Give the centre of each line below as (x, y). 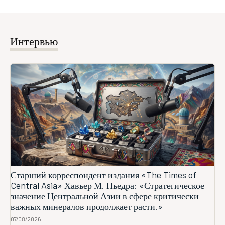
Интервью (34, 41)
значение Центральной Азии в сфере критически (105, 196)
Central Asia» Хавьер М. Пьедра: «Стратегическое (107, 186)
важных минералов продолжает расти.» (87, 207)
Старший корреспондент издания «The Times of (103, 175)
